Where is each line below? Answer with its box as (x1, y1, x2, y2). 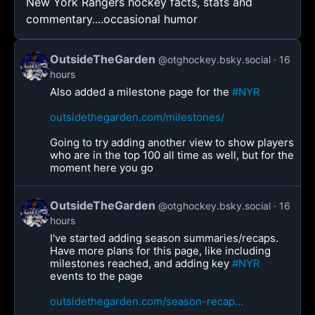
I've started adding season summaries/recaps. (50, 231, 278, 245)
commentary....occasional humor (26, 12, 198, 26)
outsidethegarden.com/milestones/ (50, 110, 224, 124)
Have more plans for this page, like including (50, 244, 271, 257)
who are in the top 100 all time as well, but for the (50, 148, 294, 162)
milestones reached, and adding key (50, 257, 232, 270)
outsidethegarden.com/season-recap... (50, 295, 243, 308)
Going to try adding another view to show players (50, 136, 294, 149)
